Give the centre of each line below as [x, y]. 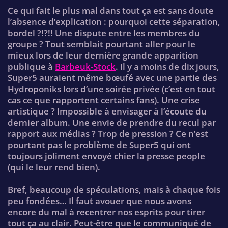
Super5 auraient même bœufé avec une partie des [112, 77]
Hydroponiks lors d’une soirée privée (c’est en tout [111, 89]
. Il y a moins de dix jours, [167, 66]
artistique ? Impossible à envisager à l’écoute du [107, 111]
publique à [31, 66]
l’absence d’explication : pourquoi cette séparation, [114, 21]
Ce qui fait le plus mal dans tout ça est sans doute [111, 10]
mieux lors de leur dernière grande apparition [103, 55]
